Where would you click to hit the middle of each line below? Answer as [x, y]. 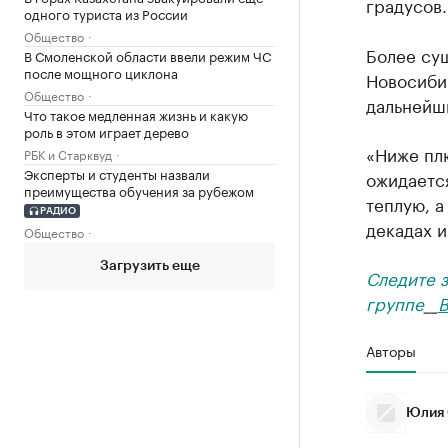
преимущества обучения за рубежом [139, 190]
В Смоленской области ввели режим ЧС [147, 55]
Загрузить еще [149, 265]
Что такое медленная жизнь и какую [136, 114]
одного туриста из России [106, 13]
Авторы [390, 350]
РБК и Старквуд [68, 153]
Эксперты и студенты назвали [117, 173]
